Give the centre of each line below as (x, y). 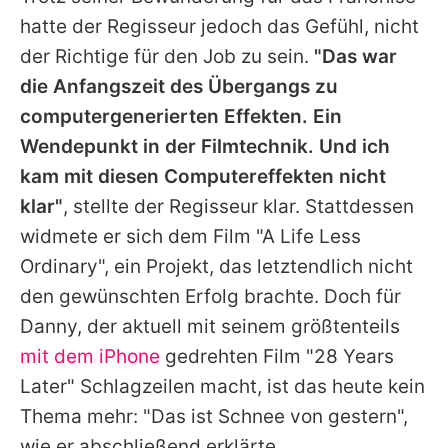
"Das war (355, 57)
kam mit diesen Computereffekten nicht (203, 177)
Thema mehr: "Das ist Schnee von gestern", (214, 417)
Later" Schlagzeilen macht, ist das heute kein (222, 387)
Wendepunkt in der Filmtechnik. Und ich (205, 147)
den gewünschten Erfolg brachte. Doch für (210, 297)
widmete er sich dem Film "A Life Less (190, 237)
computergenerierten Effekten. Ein (181, 117)
